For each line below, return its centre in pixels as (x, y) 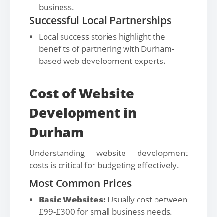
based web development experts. (102, 61)
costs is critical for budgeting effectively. (104, 165)
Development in (83, 113)
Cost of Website (82, 93)
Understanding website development (108, 153)
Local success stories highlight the (102, 37)
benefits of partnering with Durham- (107, 49)
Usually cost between (147, 199)
